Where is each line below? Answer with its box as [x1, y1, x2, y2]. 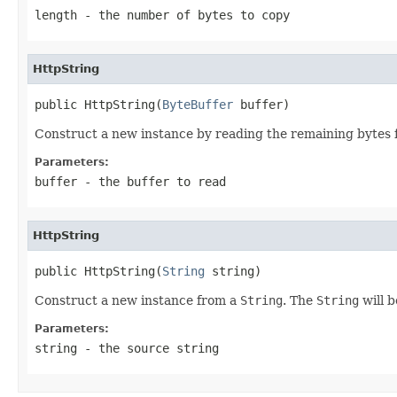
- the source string [77, 340, 219, 355]
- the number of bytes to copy [77, 7, 290, 22]
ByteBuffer [162, 97, 233, 112]
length [35, 7, 77, 22]
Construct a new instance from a [35, 292, 240, 307]
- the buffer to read [77, 174, 226, 189]
